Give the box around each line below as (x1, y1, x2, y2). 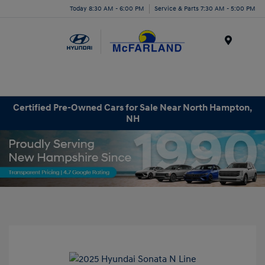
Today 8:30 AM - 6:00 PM (70, 4, 144, 12)
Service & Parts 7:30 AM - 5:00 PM (154, 4, 256, 12)
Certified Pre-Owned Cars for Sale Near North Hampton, (13, 101, 252, 114)
